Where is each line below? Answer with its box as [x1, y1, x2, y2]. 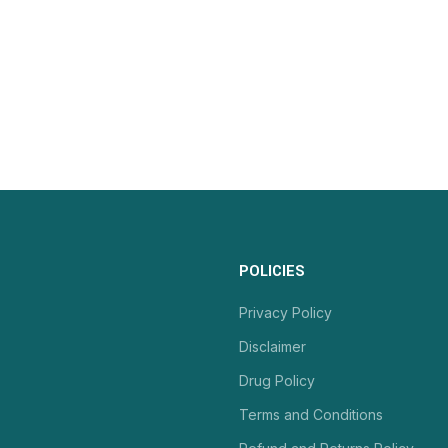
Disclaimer [239, 338, 306, 355]
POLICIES [239, 261, 305, 282]
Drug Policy [239, 372, 315, 389]
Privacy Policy [239, 304, 332, 321]
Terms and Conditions [239, 406, 383, 423]
